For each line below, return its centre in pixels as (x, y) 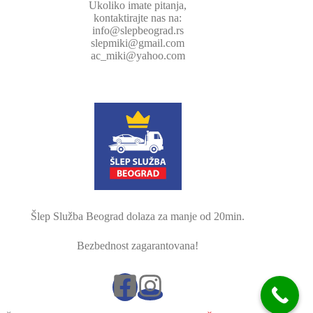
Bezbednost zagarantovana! (138, 246)
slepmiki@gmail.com (138, 43)
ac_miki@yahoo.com (138, 56)
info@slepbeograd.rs (138, 31)
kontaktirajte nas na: (138, 18)
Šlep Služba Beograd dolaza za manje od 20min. (138, 217)
